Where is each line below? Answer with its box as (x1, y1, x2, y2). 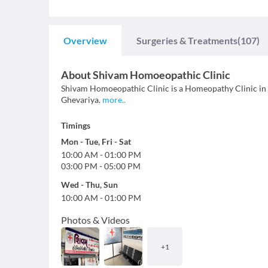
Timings (61, 120, 90, 130)
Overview (63, 35, 107, 46)
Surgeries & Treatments (136, 35, 237, 46)
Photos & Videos (61, 214, 130, 226)
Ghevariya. (61, 95, 102, 105)
